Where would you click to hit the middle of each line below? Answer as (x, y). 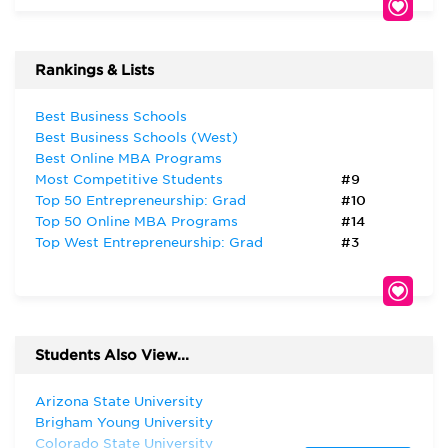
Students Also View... (112, 355)
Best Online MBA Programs (128, 158)
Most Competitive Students (129, 179)
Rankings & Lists (94, 70)
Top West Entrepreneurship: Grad (149, 242)
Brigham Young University (124, 422)
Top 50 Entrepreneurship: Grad (140, 200)
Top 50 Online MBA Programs (136, 221)
